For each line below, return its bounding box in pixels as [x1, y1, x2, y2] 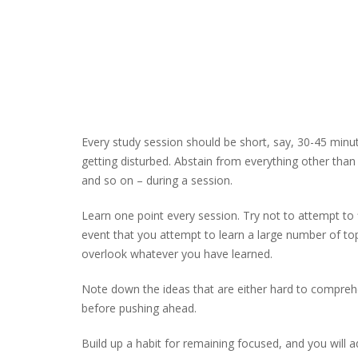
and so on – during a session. [82, 173, 233, 188]
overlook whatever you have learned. [82, 246, 272, 261]
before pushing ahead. [82, 300, 197, 316]
